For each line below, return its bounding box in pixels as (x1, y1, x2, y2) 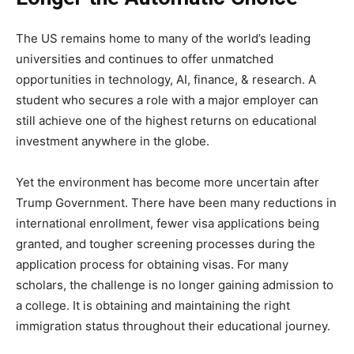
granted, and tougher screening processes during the (16, 235, 315, 251)
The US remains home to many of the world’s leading (16, 30, 311, 46)
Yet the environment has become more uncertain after (16, 174, 319, 190)
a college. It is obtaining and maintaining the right (16, 297, 290, 313)
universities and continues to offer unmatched (16, 51, 273, 66)
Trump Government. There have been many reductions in (16, 194, 337, 210)
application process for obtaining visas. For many (16, 256, 288, 272)
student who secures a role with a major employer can (16, 92, 318, 107)
